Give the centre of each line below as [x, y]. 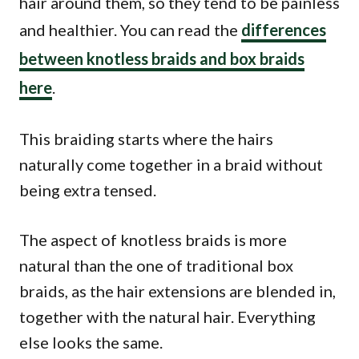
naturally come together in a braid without [171, 164]
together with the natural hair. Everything [167, 316]
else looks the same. [93, 342]
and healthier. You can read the [130, 29]
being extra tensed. [89, 190]
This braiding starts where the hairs [146, 138]
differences [284, 29]
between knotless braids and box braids [162, 58]
